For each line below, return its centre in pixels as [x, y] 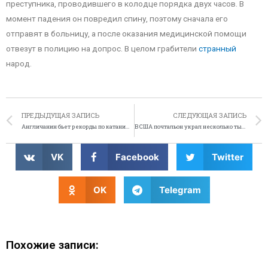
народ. [19, 63]
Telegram [180, 190]
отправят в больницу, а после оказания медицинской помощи [126, 33]
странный [217, 48]
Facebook [138, 157]
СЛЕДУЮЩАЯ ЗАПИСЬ [210, 115]
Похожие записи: [52, 245]
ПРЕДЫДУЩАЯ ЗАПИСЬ [60, 115]
